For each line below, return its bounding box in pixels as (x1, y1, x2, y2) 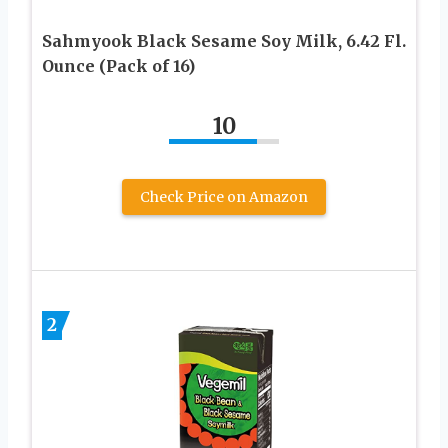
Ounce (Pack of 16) (42, 56, 195, 77)
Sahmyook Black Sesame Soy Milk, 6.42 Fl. (42, 31, 406, 52)
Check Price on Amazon (140, 188, 308, 207)
